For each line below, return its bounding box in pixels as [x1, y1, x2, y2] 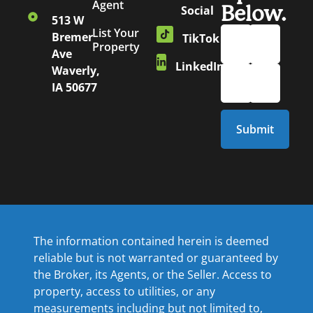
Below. [221, 1, 286, 27]
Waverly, [51, 63, 100, 79]
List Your [92, 25, 139, 41]
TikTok [182, 31, 219, 47]
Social [181, 3, 214, 19]
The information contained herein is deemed [34, 233, 269, 249]
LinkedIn [175, 59, 224, 75]
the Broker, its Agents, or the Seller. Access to [34, 267, 272, 283]
